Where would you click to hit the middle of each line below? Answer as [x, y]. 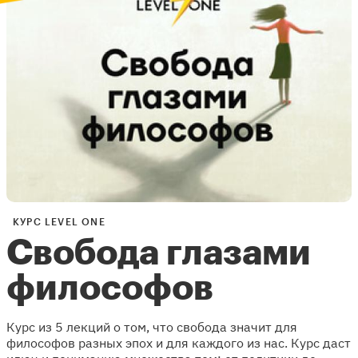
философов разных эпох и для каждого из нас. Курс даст [179, 342]
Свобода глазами [159, 253]
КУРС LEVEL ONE [59, 222]
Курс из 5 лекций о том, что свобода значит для [152, 326]
